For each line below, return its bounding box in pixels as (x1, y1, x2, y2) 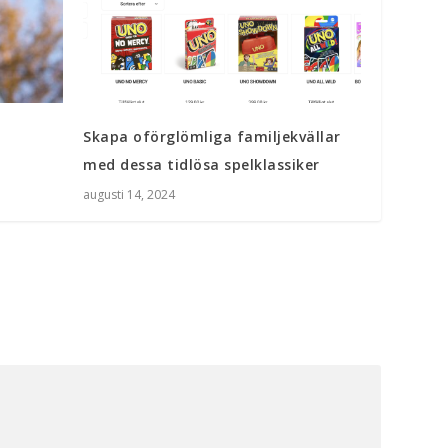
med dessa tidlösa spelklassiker (83, 154, 320, 174)
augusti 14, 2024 (83, 185, 176, 203)
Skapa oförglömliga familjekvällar (83, 126, 341, 146)
